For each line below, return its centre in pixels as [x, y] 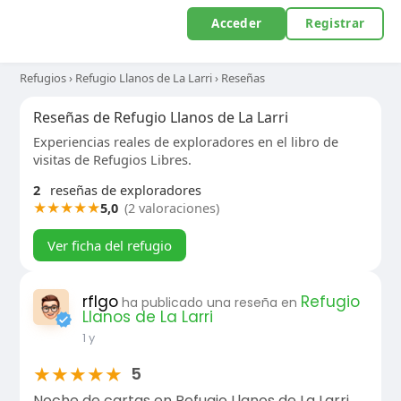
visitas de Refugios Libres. [112, 159]
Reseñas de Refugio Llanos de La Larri [160, 117]
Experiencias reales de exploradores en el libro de [185, 141]
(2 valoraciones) [171, 208]
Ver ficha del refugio [109, 245]
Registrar [335, 23]
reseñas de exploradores [124, 190]
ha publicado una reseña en [211, 303]
